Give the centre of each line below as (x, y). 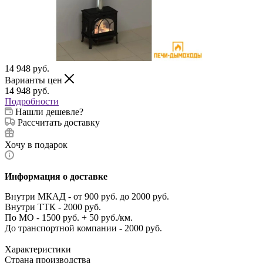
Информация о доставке (56, 176)
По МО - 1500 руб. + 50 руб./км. (69, 217)
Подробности (32, 101)
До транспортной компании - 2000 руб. (83, 228)
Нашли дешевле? (49, 112)
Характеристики (38, 249)
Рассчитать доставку (59, 122)
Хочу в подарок (36, 144)
